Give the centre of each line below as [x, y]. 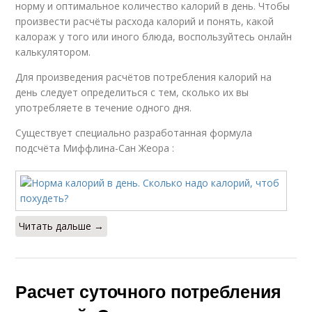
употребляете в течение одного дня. [104, 108]
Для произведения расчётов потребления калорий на [144, 77]
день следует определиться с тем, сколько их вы [132, 92]
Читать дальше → [62, 226]
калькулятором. [53, 52]
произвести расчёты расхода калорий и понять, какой [145, 21]
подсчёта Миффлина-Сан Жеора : [95, 148]
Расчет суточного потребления [149, 291]
